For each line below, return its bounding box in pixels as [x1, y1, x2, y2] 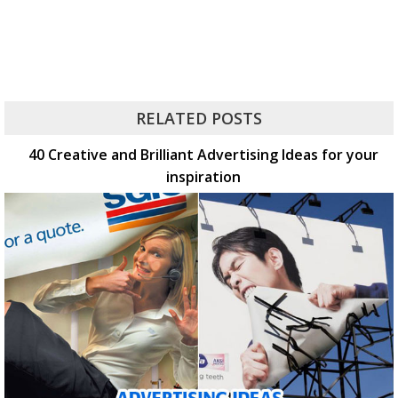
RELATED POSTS [136, 107, 262, 129]
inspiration [166, 166, 241, 187]
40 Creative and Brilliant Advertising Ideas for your [28, 144, 378, 164]
